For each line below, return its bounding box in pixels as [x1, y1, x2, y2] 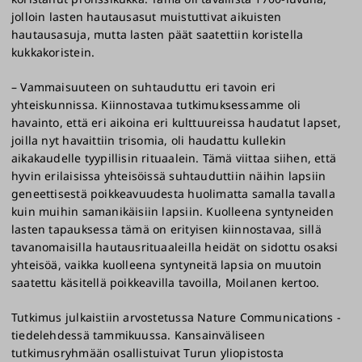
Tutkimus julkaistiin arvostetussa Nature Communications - [11, 309, 341, 326]
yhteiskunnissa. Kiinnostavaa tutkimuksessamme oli [11, 97, 301, 113]
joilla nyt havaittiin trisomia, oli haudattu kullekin [11, 133, 287, 149]
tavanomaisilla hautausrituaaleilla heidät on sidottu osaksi [11, 239, 339, 255]
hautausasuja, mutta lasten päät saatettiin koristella [11, 27, 304, 43]
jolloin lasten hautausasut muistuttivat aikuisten [11, 9, 282, 25]
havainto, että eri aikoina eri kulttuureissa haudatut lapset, [11, 115, 341, 131]
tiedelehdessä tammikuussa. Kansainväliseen [11, 327, 265, 343]
